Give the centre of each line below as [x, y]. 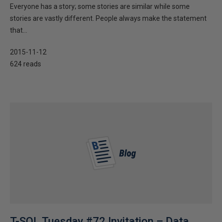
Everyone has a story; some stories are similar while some [100, 6]
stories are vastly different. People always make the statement [108, 18]
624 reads [26, 64]
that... [19, 30]
